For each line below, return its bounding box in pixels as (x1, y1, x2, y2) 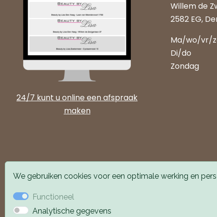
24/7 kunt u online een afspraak (16, 92, 138, 103)
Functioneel (32, 192, 74, 201)
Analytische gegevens (32, 206, 111, 216)
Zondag (170, 61, 199, 72)
